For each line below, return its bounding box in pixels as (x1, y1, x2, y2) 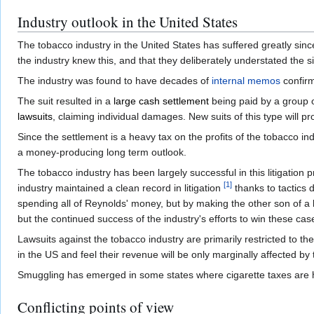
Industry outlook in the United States (18, 12, 238, 32)
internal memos (212, 75, 280, 87)
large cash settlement (114, 95, 209, 107)
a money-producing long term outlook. (18, 146, 186, 158)
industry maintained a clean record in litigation (18, 182, 224, 194)
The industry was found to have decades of (18, 75, 212, 87)
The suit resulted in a (18, 95, 114, 107)
